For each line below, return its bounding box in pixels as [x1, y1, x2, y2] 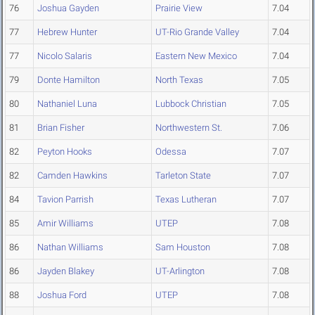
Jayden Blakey [37, 266, 94, 277]
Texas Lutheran [155, 194, 217, 205]
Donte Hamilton [37, 75, 100, 86]
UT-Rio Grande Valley [155, 27, 239, 38]
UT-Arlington [155, 266, 205, 277]
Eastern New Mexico [155, 51, 237, 62]
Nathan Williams [37, 242, 103, 253]
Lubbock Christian [155, 98, 226, 110]
